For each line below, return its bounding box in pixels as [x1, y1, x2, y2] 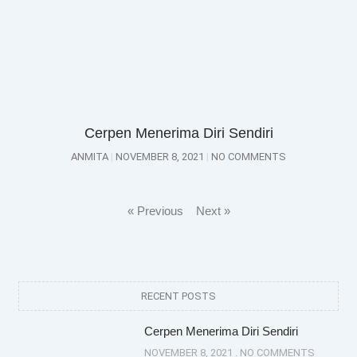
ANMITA [71, 151, 111, 163]
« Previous [127, 204, 183, 218]
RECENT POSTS [141, 290, 216, 302]
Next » [195, 204, 230, 218]
